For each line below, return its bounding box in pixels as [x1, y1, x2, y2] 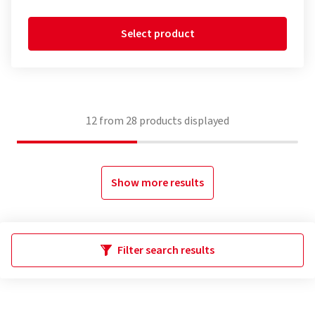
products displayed [137, 113, 229, 129]
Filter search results [117, 243, 214, 258]
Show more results [111, 175, 204, 191]
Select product [120, 26, 195, 41]
